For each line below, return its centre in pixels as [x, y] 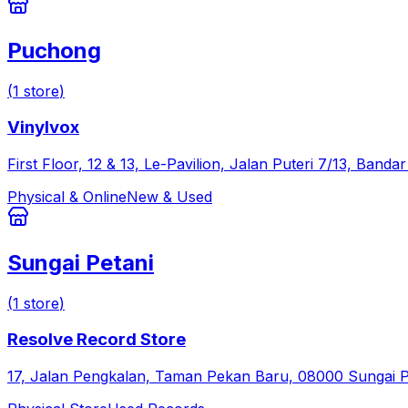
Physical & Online [67, 196]
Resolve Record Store [97, 340]
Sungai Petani [81, 262]
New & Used [169, 196]
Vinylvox [43, 127]
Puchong [54, 50]
